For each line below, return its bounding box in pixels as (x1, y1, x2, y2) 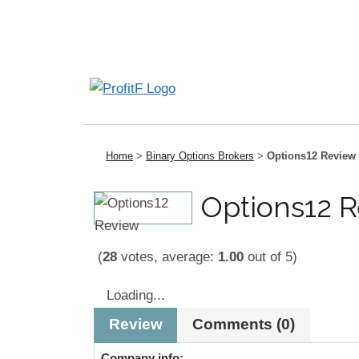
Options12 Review (267, 150, 356, 162)
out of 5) (244, 249, 297, 264)
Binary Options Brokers (146, 150, 254, 162)
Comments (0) (192, 316, 296, 333)
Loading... (107, 288, 165, 303)
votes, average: (117, 249, 218, 264)
